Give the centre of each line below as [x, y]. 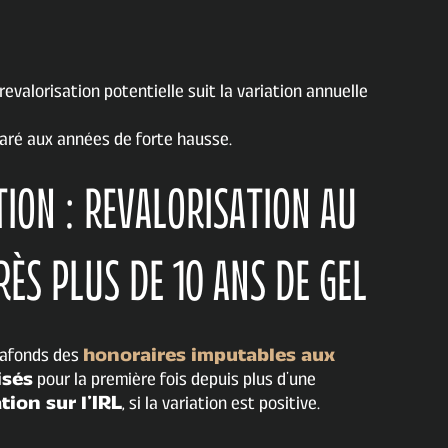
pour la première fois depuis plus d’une [174, 379]
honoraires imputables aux [209, 355]
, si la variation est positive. [221, 403]
